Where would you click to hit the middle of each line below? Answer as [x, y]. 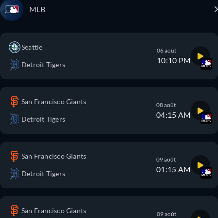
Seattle [32, 47]
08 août [166, 105]
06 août [167, 50]
